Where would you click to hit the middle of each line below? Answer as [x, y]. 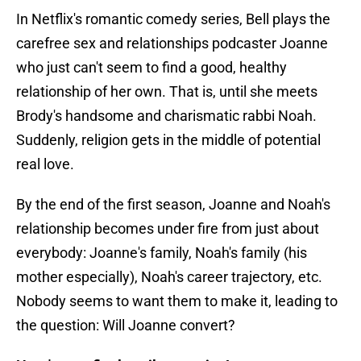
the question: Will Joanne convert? [126, 326]
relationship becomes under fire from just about [168, 229]
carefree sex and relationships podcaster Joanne [172, 44]
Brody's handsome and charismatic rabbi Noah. [166, 116]
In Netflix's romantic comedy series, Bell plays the [173, 19]
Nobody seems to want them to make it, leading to [177, 301]
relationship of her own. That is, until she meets [167, 92]
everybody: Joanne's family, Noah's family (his [162, 253]
